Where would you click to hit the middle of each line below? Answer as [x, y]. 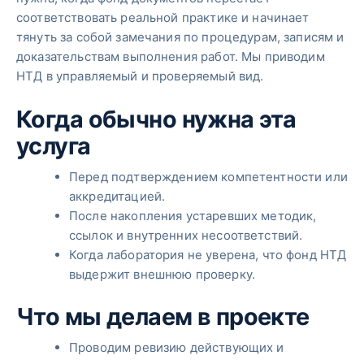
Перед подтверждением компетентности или [208, 177]
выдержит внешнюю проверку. [162, 275]
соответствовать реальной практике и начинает [163, 17]
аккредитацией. [117, 197]
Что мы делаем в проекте [163, 316]
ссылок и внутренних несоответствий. [186, 236]
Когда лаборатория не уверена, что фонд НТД [208, 255]
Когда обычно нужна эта [156, 119]
